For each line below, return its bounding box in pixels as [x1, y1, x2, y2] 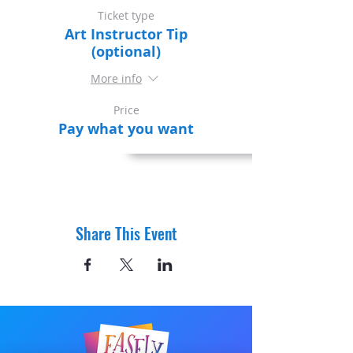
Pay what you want [58, 119, 194, 139]
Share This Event [75, 221, 177, 245]
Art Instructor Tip [65, 24, 188, 44]
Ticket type [98, 8, 154, 23]
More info [91, 71, 142, 87]
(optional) [91, 42, 161, 61]
